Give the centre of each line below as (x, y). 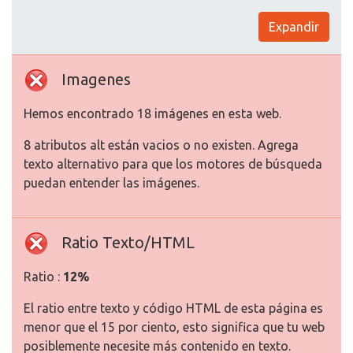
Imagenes (96, 80)
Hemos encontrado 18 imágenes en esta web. (152, 114)
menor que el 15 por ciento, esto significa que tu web (174, 327)
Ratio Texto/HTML (128, 243)
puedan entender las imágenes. (111, 183)
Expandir (294, 27)
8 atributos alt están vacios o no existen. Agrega (161, 145)
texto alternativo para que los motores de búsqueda (173, 164)
